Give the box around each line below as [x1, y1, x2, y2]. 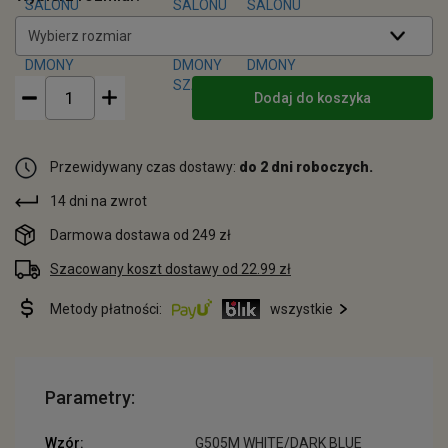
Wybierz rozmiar [28, 28, 132, 44]
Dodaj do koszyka [254, 90, 371, 106]
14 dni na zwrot [50, 193, 147, 209]
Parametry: [45, 387, 135, 408]
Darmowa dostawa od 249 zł [50, 227, 231, 243]
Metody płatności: [50, 301, 162, 317]
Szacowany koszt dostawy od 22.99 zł [50, 261, 291, 277]
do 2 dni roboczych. [239, 159, 373, 175]
